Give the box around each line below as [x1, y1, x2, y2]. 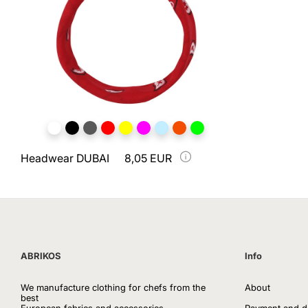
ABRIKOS [21, 250, 61, 261]
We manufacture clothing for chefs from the [21, 282, 206, 293]
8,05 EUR [124, 151, 172, 165]
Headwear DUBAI [21, 151, 109, 165]
